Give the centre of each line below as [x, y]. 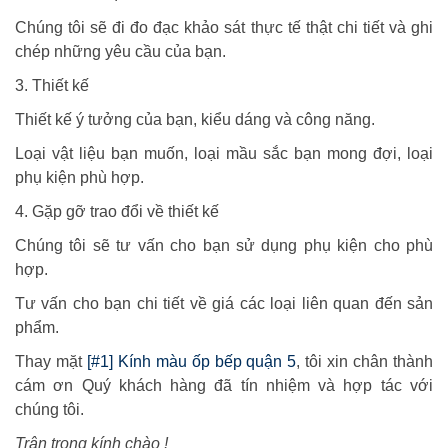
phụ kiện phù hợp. [79, 178]
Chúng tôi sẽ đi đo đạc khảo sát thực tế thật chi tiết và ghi [224, 28]
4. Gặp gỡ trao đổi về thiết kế [117, 212]
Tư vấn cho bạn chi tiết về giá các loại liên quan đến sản [224, 304]
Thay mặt [51, 362]
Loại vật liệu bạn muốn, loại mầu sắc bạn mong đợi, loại [224, 154]
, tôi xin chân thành [365, 362]
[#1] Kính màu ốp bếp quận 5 [191, 362]
